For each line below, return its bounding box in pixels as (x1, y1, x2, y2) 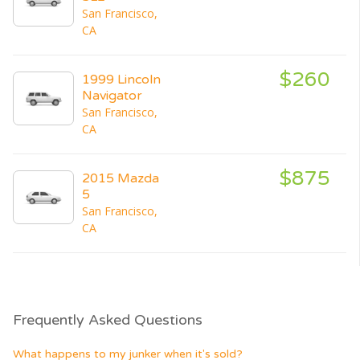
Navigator (82, 87, 142, 104)
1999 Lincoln (82, 71, 161, 88)
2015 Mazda (82, 170, 159, 186)
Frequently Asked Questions (13, 310, 202, 329)
